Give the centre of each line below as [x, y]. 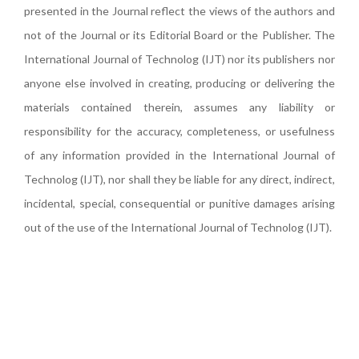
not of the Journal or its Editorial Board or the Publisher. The [179, 35]
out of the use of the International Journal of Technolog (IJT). [178, 227]
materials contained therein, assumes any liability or [179, 107]
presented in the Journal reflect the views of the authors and [179, 11]
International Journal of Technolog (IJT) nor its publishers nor [179, 59]
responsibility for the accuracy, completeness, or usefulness [179, 131]
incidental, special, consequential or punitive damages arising [179, 203]
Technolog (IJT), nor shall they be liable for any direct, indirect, [179, 179]
